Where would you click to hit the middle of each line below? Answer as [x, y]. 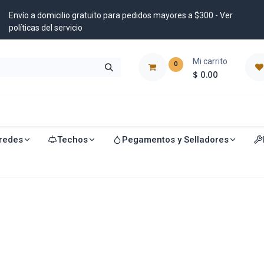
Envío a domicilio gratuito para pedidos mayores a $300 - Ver [121, 15]
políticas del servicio [47, 28]
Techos [72, 139]
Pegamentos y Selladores [175, 139]
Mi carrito [210, 61]
